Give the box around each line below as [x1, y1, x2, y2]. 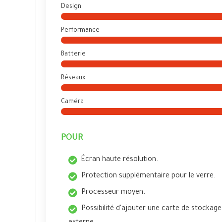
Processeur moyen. [81, 189, 145, 197]
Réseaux [61, 75, 85, 82]
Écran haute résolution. [81, 156, 158, 164]
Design [61, 3, 81, 10]
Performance [61, 27, 100, 34]
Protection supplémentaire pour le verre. [81, 172, 216, 180]
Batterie [61, 51, 86, 58]
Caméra [61, 99, 84, 106]
